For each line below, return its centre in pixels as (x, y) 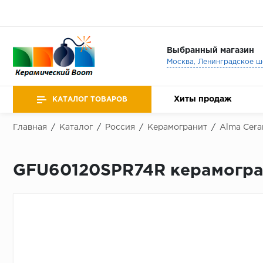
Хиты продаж (203, 99)
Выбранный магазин (210, 50)
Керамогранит (177, 127)
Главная (30, 127)
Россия (120, 127)
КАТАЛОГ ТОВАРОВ (90, 99)
